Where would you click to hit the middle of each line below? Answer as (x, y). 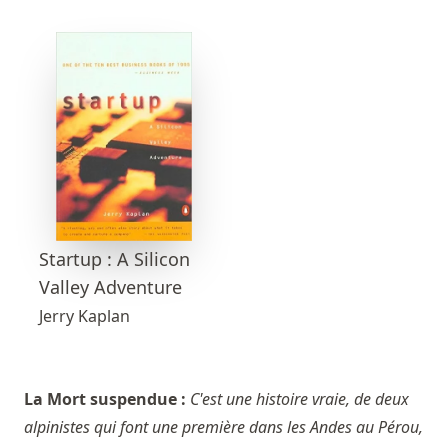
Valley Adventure (110, 287)
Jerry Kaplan (84, 316)
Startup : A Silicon (114, 259)
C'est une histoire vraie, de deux (299, 399)
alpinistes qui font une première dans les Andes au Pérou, (223, 427)
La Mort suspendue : (107, 399)
